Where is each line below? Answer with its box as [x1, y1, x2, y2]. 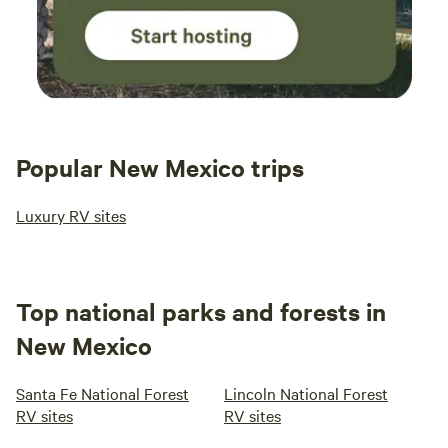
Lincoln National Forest [224, 382, 388, 404]
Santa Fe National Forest [16, 382, 189, 404]
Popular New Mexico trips [16, 151, 304, 183]
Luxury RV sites [16, 204, 126, 226]
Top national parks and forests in [16, 295, 386, 327]
